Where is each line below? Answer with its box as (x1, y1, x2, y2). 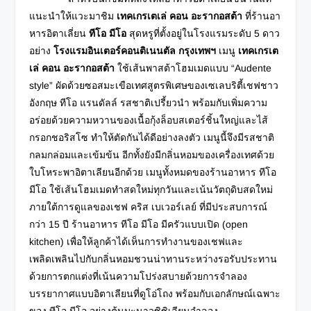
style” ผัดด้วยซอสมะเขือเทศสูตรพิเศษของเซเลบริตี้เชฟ (29, 79, 261, 91)
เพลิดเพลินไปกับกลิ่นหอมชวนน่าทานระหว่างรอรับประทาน (29, 253, 278, 264)
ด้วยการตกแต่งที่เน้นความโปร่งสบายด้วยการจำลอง (29, 270, 248, 282)
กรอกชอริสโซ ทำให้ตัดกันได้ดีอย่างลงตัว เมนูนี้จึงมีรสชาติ (29, 131, 275, 143)
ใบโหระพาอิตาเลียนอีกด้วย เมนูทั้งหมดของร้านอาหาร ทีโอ (29, 166, 277, 178)
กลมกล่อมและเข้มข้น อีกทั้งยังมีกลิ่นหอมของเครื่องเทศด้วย (29, 149, 275, 160)
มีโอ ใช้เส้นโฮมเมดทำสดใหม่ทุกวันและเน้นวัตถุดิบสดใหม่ (29, 183, 274, 195)
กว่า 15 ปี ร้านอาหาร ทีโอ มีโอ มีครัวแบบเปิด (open (29, 218, 249, 230)
